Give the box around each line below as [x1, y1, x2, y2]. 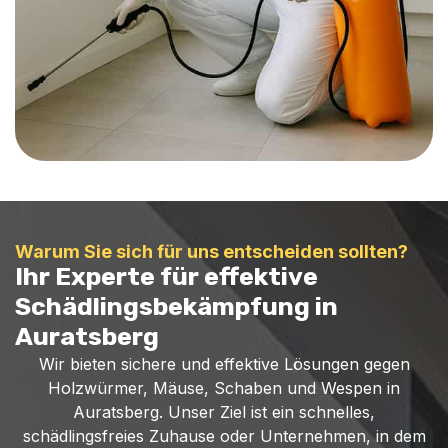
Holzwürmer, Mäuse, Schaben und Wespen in [48, 378, 400, 398]
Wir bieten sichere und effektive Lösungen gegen [38, 354, 410, 374]
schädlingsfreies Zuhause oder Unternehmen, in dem [22, 426, 426, 446]
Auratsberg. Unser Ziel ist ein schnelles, [73, 402, 375, 422]
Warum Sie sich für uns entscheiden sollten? [15, 241, 408, 262]
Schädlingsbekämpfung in [15, 292, 338, 321]
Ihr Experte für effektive [15, 262, 318, 291]
